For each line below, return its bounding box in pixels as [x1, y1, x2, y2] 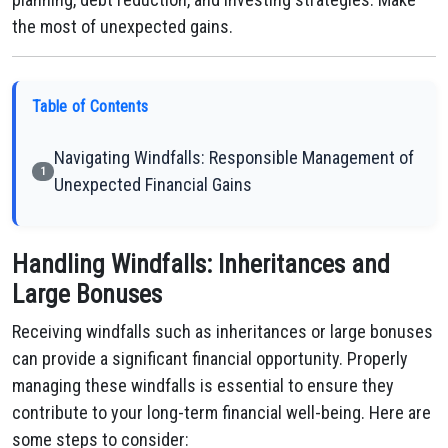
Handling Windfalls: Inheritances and [12, 250, 390, 279]
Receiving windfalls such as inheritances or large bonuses [12, 321, 433, 342]
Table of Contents [32, 97, 149, 116]
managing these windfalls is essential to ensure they [12, 375, 394, 396]
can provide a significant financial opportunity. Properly [12, 348, 408, 369]
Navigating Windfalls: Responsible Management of [54, 147, 414, 168]
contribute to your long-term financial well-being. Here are [12, 402, 431, 423]
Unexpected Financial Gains [54, 174, 252, 195]
